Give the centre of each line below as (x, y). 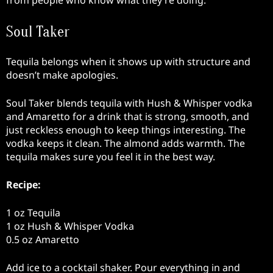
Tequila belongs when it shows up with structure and (128, 62)
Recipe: (23, 185)
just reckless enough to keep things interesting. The (126, 130)
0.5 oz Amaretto (43, 240)
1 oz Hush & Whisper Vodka (70, 226)
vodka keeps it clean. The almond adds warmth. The (126, 144)
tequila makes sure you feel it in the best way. (111, 157)
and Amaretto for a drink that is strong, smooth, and (128, 117)
